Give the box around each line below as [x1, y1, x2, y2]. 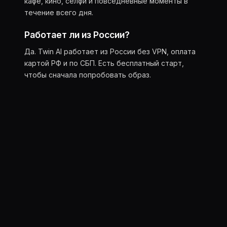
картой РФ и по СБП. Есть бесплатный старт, [24, 59, 184, 67]
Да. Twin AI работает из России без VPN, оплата [24, 47, 196, 56]
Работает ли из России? [24, 29, 130, 40]
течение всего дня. [24, 8, 93, 17]
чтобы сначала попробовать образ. [24, 70, 151, 79]
